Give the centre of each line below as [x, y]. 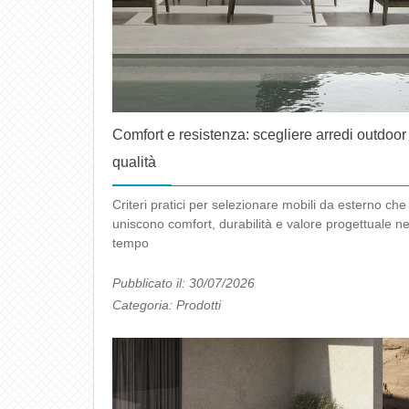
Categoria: [144, 305]
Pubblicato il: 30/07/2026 [184, 283]
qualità [134, 163]
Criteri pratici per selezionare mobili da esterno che [259, 205]
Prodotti [199, 305]
